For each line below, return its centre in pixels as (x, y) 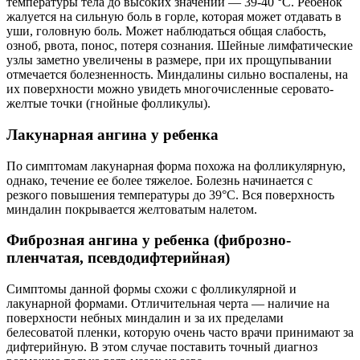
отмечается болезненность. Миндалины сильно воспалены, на (177, 75)
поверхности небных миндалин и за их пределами (145, 318)
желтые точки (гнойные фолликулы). (108, 104)
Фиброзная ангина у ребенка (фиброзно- (149, 240)
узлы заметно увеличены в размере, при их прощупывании (169, 60)
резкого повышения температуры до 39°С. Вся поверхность (170, 194)
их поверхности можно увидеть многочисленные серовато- (170, 89)
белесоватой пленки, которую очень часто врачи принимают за (180, 333)
